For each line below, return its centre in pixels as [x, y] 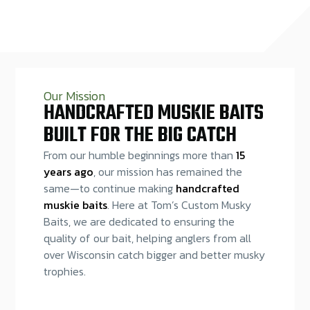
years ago [68, 172]
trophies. [64, 272]
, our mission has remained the [167, 172]
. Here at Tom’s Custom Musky [179, 205]
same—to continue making [109, 189]
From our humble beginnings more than [139, 155]
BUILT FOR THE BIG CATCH [140, 136]
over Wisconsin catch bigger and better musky [154, 255]
